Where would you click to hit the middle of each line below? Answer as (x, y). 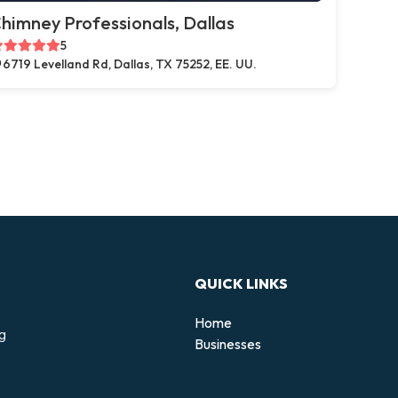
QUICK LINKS (241, 283)
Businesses (228, 343)
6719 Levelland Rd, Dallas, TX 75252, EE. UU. (130, 64)
